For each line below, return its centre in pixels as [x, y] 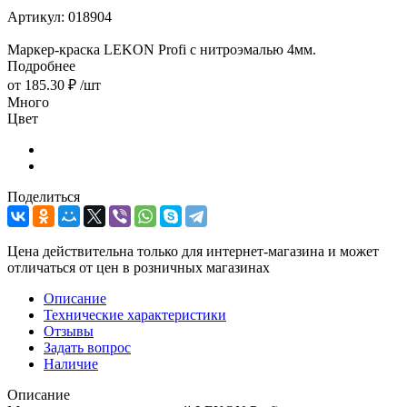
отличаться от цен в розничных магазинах [139, 267]
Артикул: [36, 16]
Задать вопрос [87, 347]
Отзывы [69, 331]
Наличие [71, 363]
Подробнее [41, 65]
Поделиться [44, 196]
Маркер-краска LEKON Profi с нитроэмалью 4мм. [162, 49]
